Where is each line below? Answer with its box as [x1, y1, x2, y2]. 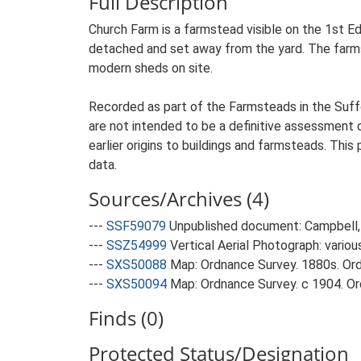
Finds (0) [89, 305, 164, 331]
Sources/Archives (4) [89, 185, 269, 212]
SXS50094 [106, 276, 167, 292]
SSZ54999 [106, 238, 167, 253]
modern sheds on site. [89, 60, 213, 76]
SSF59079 [106, 218, 166, 234]
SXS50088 [106, 257, 167, 272]
